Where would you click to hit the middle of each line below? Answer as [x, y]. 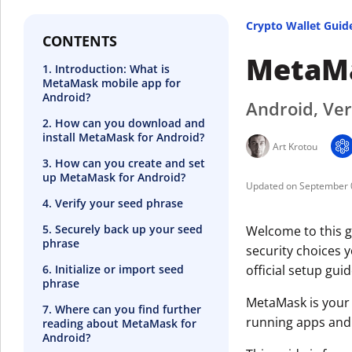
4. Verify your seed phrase [113, 203]
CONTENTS [80, 40]
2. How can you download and [124, 123]
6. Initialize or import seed [113, 269]
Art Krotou [295, 147]
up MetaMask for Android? [115, 177]
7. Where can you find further [122, 309]
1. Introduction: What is [106, 68]
